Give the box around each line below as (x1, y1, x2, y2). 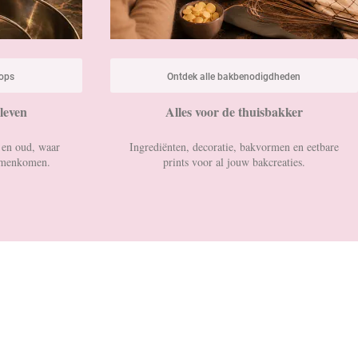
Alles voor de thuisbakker (165, 102, 303, 121)
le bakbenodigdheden (208, 71, 301, 83)
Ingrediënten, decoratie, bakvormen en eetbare (129, 139, 339, 155)
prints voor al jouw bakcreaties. (162, 154, 305, 170)
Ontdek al (167, 71, 209, 83)
